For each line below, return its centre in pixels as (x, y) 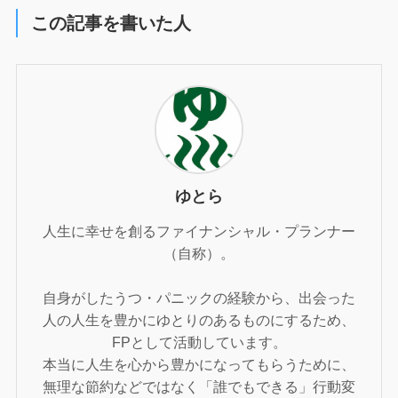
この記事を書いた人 (111, 23)
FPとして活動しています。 (199, 342)
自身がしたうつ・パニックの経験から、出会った (199, 297)
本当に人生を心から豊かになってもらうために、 (199, 364)
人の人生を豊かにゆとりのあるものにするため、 (199, 319)
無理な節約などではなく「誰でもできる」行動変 (199, 386)
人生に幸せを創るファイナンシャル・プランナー (199, 231)
